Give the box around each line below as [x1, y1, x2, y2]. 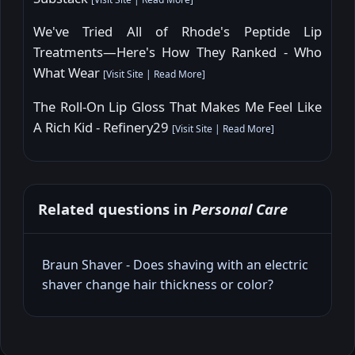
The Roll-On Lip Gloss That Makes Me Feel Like [33, 97, 322, 116]
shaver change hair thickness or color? [42, 275, 273, 293]
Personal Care [192, 198, 288, 219]
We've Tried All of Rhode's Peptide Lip [33, 22, 322, 41]
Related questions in [38, 198, 192, 219]
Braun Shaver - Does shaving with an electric [42, 255, 308, 273]
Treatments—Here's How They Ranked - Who [33, 43, 322, 62]
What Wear [33, 63, 103, 82]
